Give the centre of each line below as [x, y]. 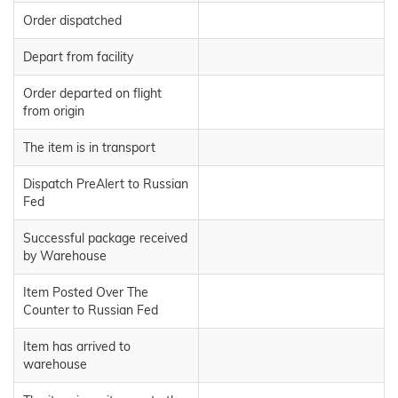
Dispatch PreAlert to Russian [106, 183]
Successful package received [105, 238]
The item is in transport [89, 147]
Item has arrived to [77, 346]
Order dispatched [72, 20]
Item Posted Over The [86, 292]
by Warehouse [65, 255]
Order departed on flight [92, 93]
